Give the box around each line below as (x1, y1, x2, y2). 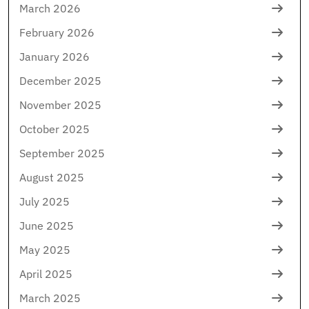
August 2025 (19, 170, 84, 184)
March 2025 (19, 290, 81, 305)
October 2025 (19, 121, 90, 136)
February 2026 (19, 25, 94, 39)
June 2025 (19, 218, 74, 232)
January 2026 (19, 49, 90, 63)
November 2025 (19, 97, 101, 112)
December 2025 (19, 73, 101, 88)
